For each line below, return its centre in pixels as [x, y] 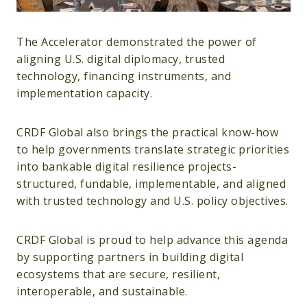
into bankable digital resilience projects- [126, 167]
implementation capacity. [84, 94]
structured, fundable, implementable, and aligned [151, 184]
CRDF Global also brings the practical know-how [147, 133]
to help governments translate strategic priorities [153, 150]
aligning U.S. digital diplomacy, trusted [121, 59]
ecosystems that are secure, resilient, [118, 274]
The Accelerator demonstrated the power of [137, 42]
